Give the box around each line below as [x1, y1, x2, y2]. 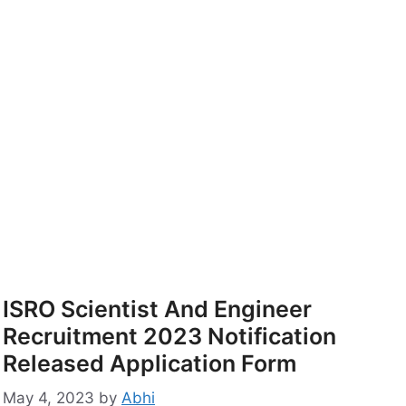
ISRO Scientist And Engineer [3, 295, 312, 323]
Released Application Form [3, 349, 296, 377]
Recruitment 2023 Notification [3, 322, 336, 350]
